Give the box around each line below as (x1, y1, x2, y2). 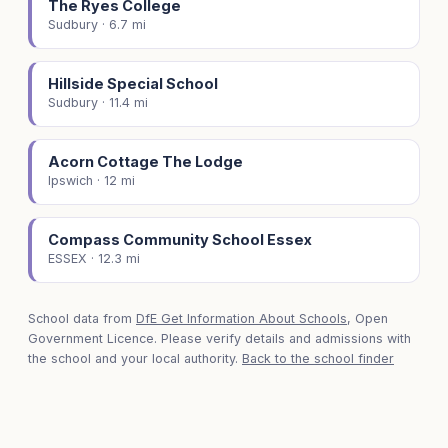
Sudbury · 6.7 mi (48, 17, 146, 33)
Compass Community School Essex (48, 231, 312, 249)
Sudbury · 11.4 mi (48, 95, 148, 111)
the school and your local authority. (28, 351, 242, 367)
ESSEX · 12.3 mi (48, 251, 140, 267)
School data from (28, 311, 136, 327)
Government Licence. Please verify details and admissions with (28, 331, 411, 347)
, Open (347, 311, 388, 327)
